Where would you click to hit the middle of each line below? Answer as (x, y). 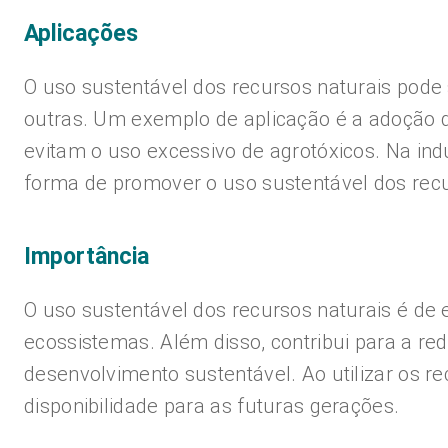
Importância (86, 256)
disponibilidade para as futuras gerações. (212, 406)
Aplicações (81, 33)
